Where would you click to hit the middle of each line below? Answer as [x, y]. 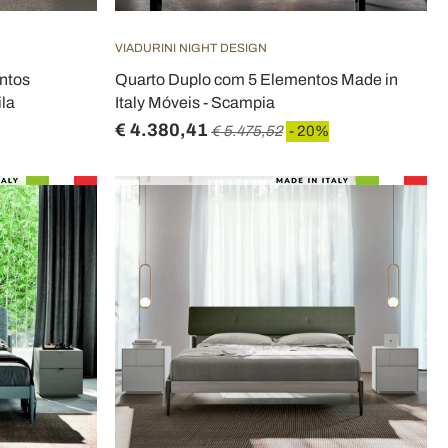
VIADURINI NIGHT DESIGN [191, 48]
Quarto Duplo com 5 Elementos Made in [256, 79]
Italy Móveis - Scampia [195, 102]
